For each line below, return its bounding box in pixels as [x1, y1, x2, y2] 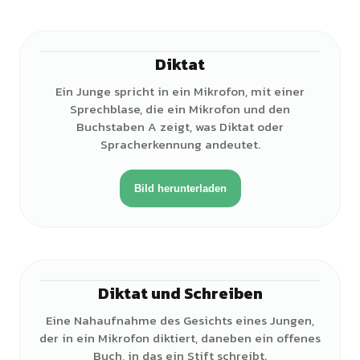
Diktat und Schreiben [97, 281, 263, 305]
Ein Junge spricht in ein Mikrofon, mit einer [55, 82, 305, 100]
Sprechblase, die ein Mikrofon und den [70, 100, 290, 118]
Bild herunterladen [133, 182, 227, 194]
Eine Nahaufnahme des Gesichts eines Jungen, [46, 311, 314, 329]
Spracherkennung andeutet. [100, 135, 260, 153]
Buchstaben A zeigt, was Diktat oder [76, 117, 284, 136]
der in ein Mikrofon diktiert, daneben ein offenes [39, 329, 321, 347]
